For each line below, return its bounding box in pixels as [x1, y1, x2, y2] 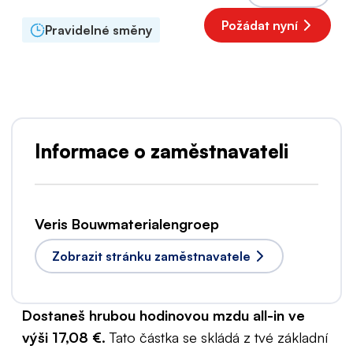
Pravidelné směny [45, 22, 152, 38]
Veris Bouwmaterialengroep [35, 215, 219, 232]
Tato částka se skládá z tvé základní [110, 329, 328, 346]
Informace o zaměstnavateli [35, 139, 288, 163]
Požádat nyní [221, 17, 298, 33]
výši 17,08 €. [22, 329, 110, 346]
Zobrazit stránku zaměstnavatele [52, 248, 251, 264]
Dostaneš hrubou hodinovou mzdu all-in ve [22, 307, 305, 324]
